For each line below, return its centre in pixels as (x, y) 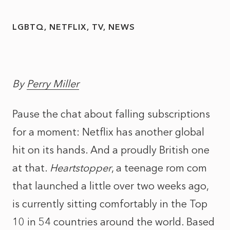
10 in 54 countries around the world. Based (113, 222)
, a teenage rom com (159, 168)
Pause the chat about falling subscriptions (111, 114)
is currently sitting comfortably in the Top (110, 204)
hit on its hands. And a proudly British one (111, 150)
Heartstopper (81, 168)
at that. (31, 168)
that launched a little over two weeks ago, (110, 186)
